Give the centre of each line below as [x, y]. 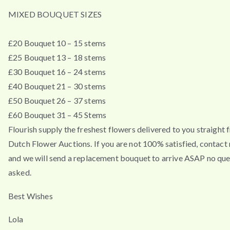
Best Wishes [31, 196]
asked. [20, 172]
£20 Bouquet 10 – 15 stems [57, 43]
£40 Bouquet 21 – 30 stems [57, 86]
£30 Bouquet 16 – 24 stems [57, 72]
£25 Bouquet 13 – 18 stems [57, 57]
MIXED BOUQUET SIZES [55, 14]
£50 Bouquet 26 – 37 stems [57, 101]
